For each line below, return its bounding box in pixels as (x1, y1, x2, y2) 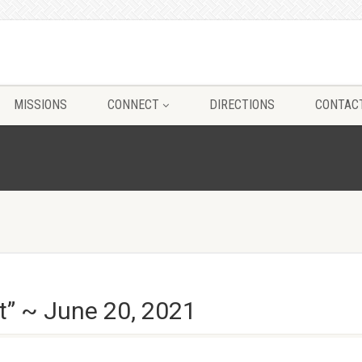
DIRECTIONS (208, 97, 275, 112)
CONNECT (107, 97, 159, 112)
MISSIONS (13, 97, 67, 112)
